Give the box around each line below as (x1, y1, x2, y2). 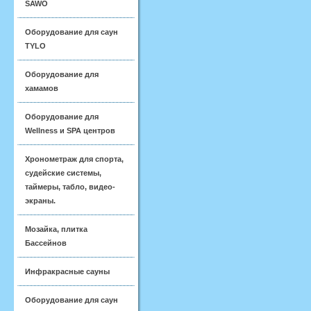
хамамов (25, 84, 58, 92)
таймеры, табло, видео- (25, 183, 115, 191)
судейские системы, (25, 169, 101, 177)
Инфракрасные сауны (25, 267, 110, 276)
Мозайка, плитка (25, 225, 87, 233)
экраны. (25, 196, 56, 205)
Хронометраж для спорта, (25, 155, 124, 163)
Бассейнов (25, 239, 67, 247)
